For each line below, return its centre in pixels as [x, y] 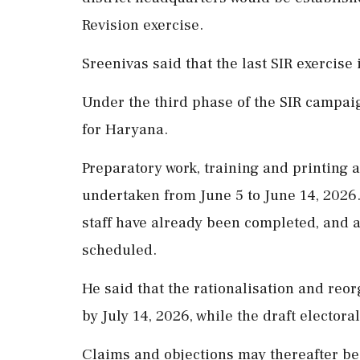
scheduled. [119, 250]
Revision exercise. [143, 25]
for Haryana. [125, 129]
